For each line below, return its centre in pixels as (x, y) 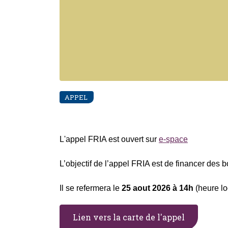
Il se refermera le (91, 188)
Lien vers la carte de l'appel (129, 217)
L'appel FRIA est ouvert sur (109, 139)
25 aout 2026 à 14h (158, 188)
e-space (173, 139)
